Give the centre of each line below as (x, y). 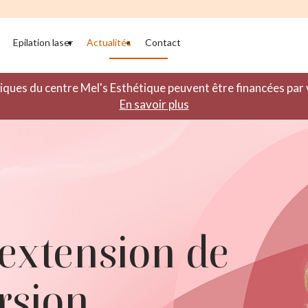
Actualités (109, 42)
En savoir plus (154, 104)
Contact (163, 42)
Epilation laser (43, 42)
